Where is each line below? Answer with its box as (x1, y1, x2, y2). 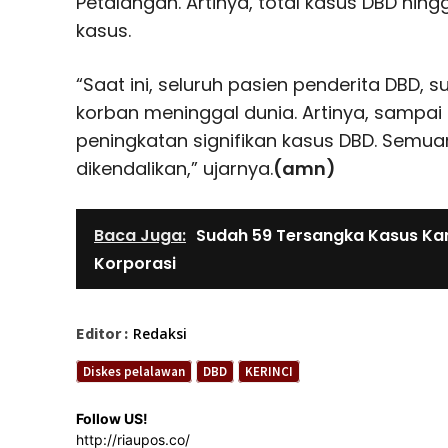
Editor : (76, 323, 128, 344)
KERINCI (245, 363, 293, 381)
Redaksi (133, 324, 187, 344)
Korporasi (94, 252, 176, 276)
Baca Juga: (94, 224, 186, 248)
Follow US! (76, 410, 148, 428)
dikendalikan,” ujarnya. (76, 156, 273, 182)
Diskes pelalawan (83, 363, 185, 381)
